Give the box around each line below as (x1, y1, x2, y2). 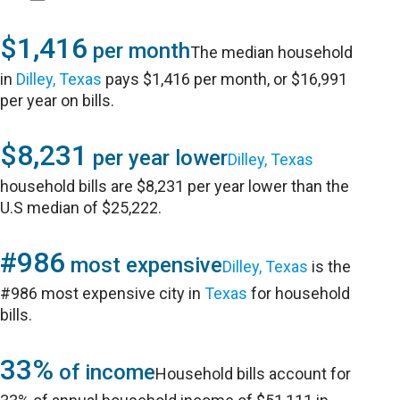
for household (247, 284, 351, 303)
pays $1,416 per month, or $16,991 (102, 70, 348, 88)
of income (54, 360, 156, 385)
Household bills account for (155, 364, 352, 383)
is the (308, 257, 352, 276)
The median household (190, 43, 354, 62)
